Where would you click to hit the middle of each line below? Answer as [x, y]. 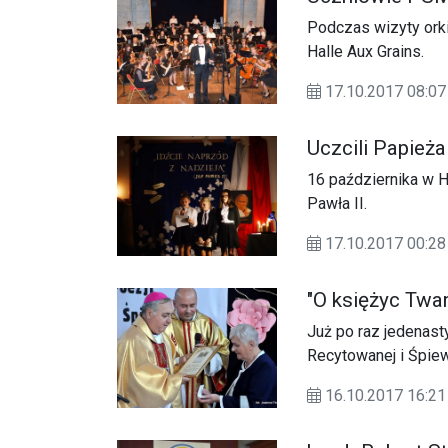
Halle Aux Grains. [365, 52]
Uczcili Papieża [376, 148]
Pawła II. [337, 204]
